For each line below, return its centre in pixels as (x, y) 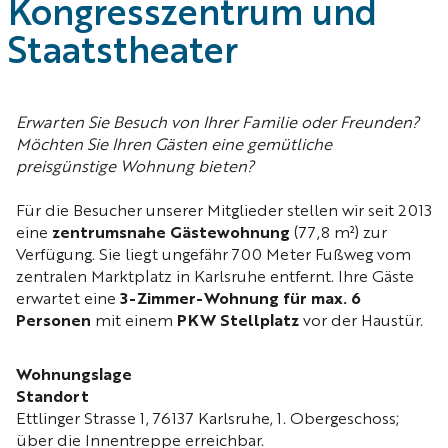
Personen (53, 322)
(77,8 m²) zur (338, 234)
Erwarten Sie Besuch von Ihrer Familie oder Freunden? (217, 124)
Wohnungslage (74, 376)
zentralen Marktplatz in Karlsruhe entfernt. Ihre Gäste (215, 278)
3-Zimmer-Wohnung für (213, 300)
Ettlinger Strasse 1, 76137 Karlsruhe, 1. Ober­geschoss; (207, 420)
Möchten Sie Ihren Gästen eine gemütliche (174, 146)
